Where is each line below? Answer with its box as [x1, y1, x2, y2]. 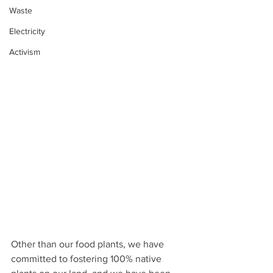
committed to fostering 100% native [11, 253, 164, 264]
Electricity [9, 26, 45, 36]
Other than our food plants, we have [11, 239, 166, 249]
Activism [9, 47, 40, 57]
